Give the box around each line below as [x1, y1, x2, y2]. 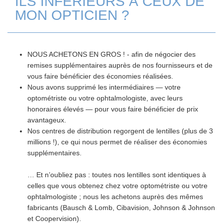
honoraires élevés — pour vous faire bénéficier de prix [27, 105, 198, 113]
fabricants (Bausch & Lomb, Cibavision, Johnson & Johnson [27, 204, 215, 212]
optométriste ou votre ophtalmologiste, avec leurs [27, 94, 183, 102]
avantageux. [27, 116, 66, 124]
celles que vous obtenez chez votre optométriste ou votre [27, 182, 208, 190]
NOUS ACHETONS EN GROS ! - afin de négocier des [27, 50, 196, 58]
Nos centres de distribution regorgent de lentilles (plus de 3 [27, 127, 213, 135]
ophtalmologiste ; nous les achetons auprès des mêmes [27, 193, 203, 201]
